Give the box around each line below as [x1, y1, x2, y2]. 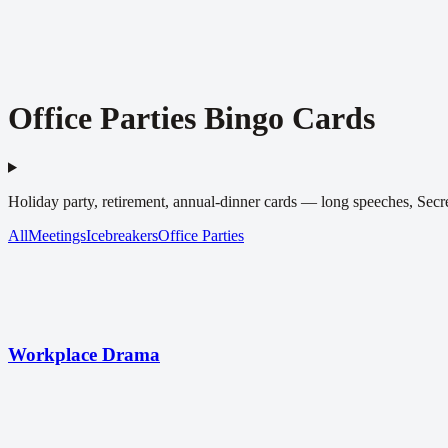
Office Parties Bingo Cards [8, 100, 375, 137]
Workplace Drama [8, 343, 160, 365]
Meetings [28, 226, 86, 244]
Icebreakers [86, 226, 158, 244]
